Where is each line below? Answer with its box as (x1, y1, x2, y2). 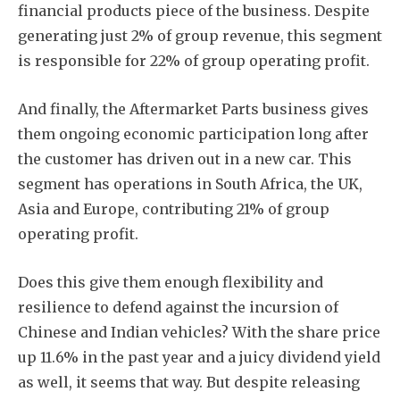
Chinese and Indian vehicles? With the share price (18, 322, 380, 341)
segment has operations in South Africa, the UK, (18, 174, 362, 193)
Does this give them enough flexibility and (18, 272, 323, 291)
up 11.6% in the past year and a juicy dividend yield (18, 347, 380, 366)
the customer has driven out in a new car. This (18, 149, 352, 168)
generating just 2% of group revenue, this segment (18, 26, 382, 45)
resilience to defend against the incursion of (18, 297, 338, 316)
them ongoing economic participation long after (18, 124, 369, 143)
